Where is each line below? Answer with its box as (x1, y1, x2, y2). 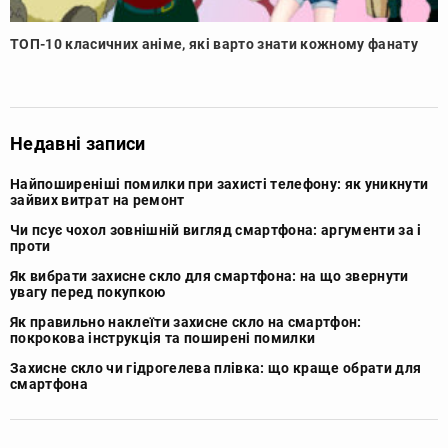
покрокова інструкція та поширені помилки (10, 330, 316, 347)
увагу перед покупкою (10, 284, 166, 301)
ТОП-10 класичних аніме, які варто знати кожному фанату (10, 36, 418, 53)
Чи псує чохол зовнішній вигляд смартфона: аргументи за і (10, 222, 422, 239)
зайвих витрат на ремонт (10, 192, 185, 209)
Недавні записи (10, 133, 146, 155)
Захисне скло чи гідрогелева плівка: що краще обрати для (10, 360, 422, 377)
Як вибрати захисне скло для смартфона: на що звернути (10, 268, 409, 285)
